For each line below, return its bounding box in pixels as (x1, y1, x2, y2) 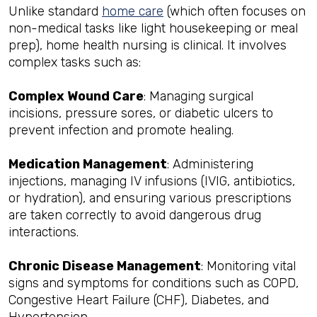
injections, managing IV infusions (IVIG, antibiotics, (8, 173, 295, 189)
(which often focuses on (163, 3, 306, 19)
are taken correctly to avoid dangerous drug (8, 207, 261, 223)
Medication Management (8, 156, 167, 172)
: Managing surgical (144, 88, 253, 104)
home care (102, 3, 163, 19)
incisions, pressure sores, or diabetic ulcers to (8, 105, 273, 121)
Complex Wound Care (8, 88, 144, 104)
